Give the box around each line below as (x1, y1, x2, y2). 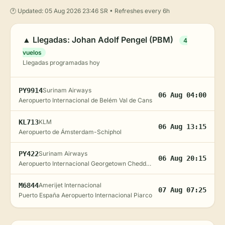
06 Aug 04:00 (158, 91, 206, 99)
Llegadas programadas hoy (23, 59, 100, 66)
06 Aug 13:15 (158, 123, 206, 131)
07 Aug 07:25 (158, 186, 206, 194)
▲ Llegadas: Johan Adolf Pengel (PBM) (23, 35, 175, 45)
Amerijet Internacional (39, 181, 101, 189)
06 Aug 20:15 (158, 154, 206, 162)
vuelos (23, 49, 42, 56)
